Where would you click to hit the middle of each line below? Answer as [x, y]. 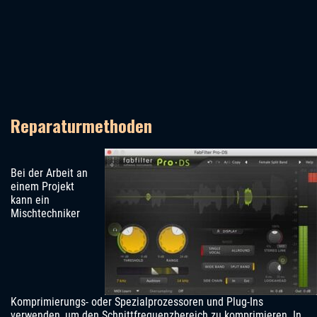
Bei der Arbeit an [49, 173]
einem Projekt [42, 186]
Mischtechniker [45, 213]
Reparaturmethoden [81, 125]
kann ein [30, 200]
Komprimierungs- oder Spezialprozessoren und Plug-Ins [137, 301]
